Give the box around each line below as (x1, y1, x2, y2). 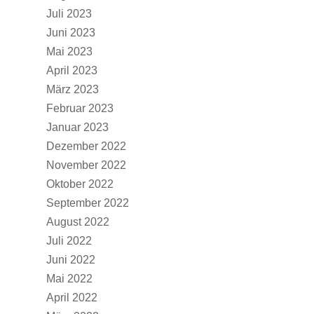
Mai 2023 (46, 46, 93, 57)
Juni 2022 (46, 254, 95, 266)
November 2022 (46, 159, 126, 171)
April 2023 (46, 64, 97, 76)
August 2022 (46, 216, 109, 228)
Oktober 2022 (46, 178, 114, 190)
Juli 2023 (46, 8, 92, 20)
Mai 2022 (46, 273, 93, 285)
